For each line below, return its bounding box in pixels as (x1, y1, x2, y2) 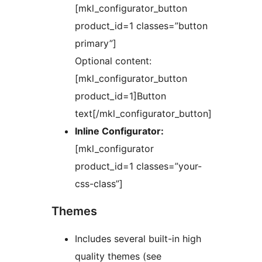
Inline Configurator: (75, 125, 164, 137)
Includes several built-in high (75, 233, 201, 245)
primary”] (75, 37, 116, 50)
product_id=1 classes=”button (75, 20, 208, 32)
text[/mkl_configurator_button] (75, 108, 212, 120)
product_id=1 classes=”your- (75, 160, 202, 173)
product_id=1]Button (75, 90, 166, 102)
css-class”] (75, 178, 123, 190)
